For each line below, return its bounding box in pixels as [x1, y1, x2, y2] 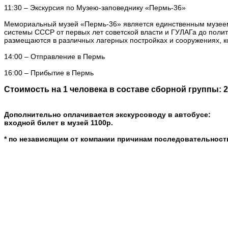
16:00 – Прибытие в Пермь [4, 68, 94, 77]
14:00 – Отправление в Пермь [4, 52, 105, 61]
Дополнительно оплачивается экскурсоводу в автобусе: [4, 110, 211, 119]
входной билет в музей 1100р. [4, 118, 113, 127]
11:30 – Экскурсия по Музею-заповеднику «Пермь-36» [4, 3, 186, 12]
